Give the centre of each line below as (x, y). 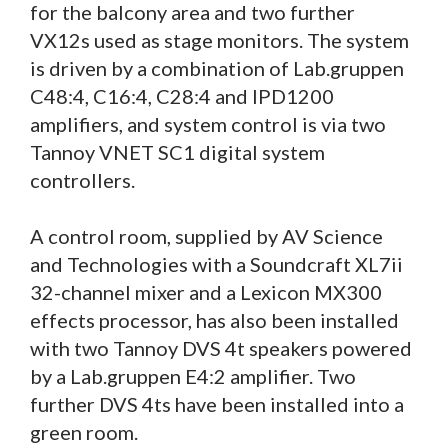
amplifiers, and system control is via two (208, 124)
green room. (84, 432)
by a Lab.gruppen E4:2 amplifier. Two (193, 376)
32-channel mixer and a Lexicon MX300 (206, 292)
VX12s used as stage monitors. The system (219, 40)
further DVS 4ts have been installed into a (217, 404)
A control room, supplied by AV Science (206, 236)
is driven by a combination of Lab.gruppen (217, 68)
